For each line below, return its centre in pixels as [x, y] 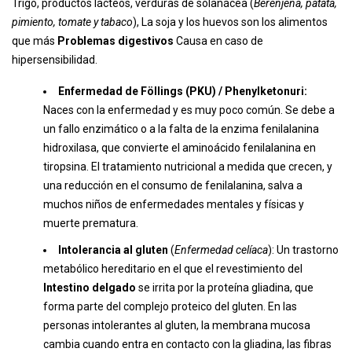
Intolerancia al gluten [113, 250]
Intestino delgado [91, 288]
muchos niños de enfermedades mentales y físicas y [174, 204]
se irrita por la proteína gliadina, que [226, 288]
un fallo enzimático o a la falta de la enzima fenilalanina [181, 129]
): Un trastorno [303, 250]
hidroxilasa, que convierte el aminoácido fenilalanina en [180, 148]
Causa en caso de [220, 41]
